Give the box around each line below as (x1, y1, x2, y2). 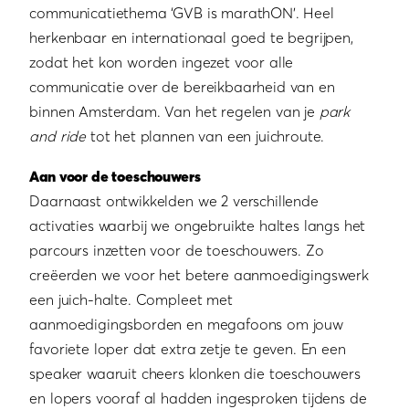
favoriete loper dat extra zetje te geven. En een (29, 339, 346, 358)
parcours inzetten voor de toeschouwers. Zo (29, 240, 324, 259)
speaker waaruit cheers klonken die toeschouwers (29, 363, 361, 383)
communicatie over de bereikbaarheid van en (29, 78, 335, 97)
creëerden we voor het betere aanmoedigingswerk (29, 265, 369, 284)
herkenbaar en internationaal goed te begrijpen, (29, 28, 353, 47)
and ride (29, 127, 87, 146)
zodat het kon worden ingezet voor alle (29, 53, 294, 72)
